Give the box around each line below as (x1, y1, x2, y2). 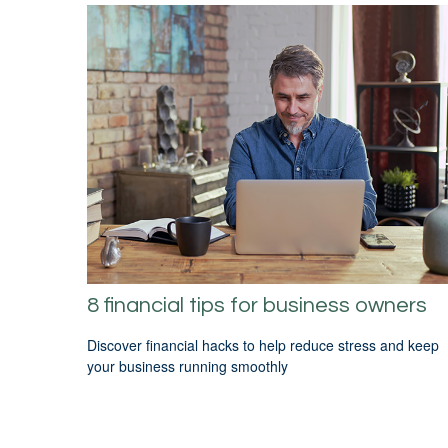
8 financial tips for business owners (87, 293, 427, 317)
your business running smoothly (87, 356, 288, 377)
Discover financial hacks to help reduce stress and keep (87, 335, 439, 356)
